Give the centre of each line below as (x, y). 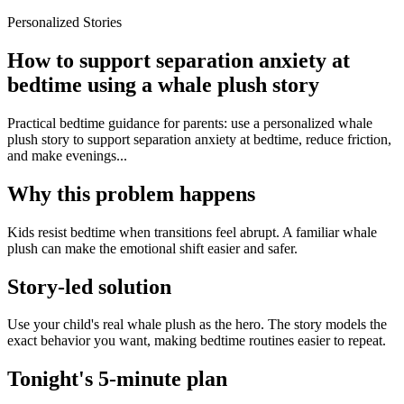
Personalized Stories (64, 22)
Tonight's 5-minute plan (117, 379)
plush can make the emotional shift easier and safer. (152, 248)
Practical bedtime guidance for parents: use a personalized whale (190, 123)
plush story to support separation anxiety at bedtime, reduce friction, (199, 139)
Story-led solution (89, 286)
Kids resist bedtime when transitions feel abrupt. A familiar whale (192, 232)
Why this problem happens (131, 193)
